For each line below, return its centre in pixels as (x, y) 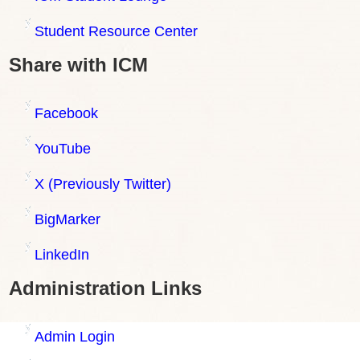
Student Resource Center (116, 31)
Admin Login (75, 336)
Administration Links (105, 288)
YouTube (63, 148)
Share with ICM (78, 64)
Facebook (66, 113)
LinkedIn (62, 254)
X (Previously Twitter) (103, 184)
